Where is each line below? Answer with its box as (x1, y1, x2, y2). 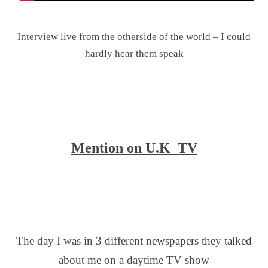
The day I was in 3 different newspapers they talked (16, 234, 252, 248)
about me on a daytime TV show (59, 254, 209, 267)
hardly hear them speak (84, 47, 184, 59)
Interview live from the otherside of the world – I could (17, 31, 251, 42)
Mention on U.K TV (71, 140, 197, 156)
